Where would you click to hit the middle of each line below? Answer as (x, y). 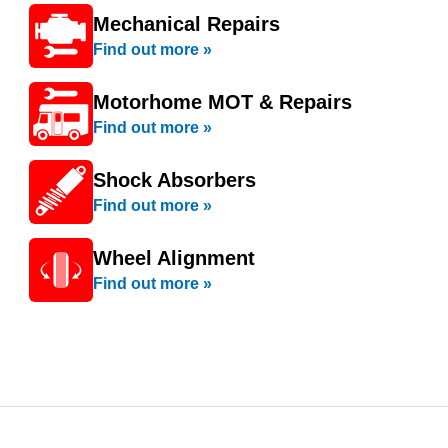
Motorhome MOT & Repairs (222, 102)
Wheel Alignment (174, 258)
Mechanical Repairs (186, 24)
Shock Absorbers (174, 180)
